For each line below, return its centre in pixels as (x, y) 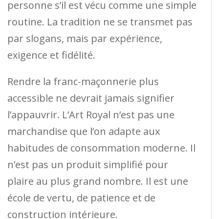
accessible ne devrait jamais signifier (91, 98)
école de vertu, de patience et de (81, 197)
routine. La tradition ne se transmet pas (100, 22)
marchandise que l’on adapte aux (84, 131)
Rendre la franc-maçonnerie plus (83, 81)
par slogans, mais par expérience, (85, 38)
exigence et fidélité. (51, 55)
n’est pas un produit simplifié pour (88, 164)
